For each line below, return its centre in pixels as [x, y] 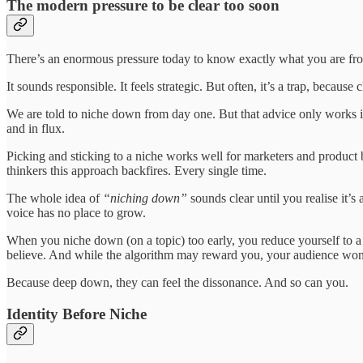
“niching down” [147, 199]
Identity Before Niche [77, 314]
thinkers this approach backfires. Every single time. [137, 171]
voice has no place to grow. [76, 213]
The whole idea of [55, 199]
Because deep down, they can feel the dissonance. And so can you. [177, 283]
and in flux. [36, 129]
